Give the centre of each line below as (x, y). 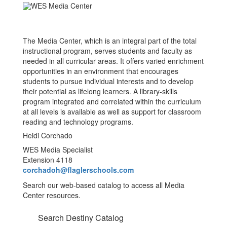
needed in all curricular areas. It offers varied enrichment (113, 61)
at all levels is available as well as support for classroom (112, 112)
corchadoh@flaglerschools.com (78, 170)
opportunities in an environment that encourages (101, 71)
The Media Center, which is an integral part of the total (110, 41)
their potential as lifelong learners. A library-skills (100, 91)
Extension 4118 (48, 160)
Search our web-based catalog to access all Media (104, 185)
